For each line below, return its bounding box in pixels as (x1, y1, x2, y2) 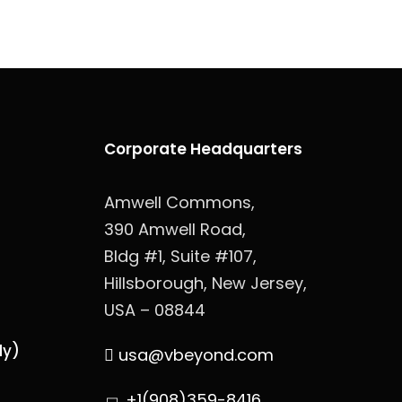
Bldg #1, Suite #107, (104, 245, 257, 267)
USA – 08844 (104, 299, 205, 321)
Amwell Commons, (104, 191, 255, 214)
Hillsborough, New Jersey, (104, 272, 307, 294)
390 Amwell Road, (104, 218, 246, 240)
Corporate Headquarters (104, 138, 302, 160)
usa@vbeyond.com (114, 344, 274, 366)
